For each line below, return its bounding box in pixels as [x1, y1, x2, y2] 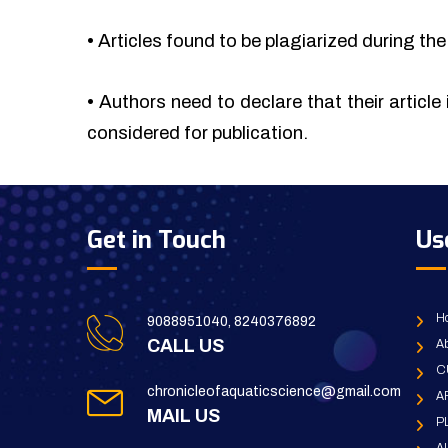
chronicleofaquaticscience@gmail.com [147, 384, 401, 399]
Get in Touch [87, 224, 226, 256]
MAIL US [147, 406, 220, 426]
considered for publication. [87, 123, 308, 143]
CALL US [147, 336, 224, 356]
